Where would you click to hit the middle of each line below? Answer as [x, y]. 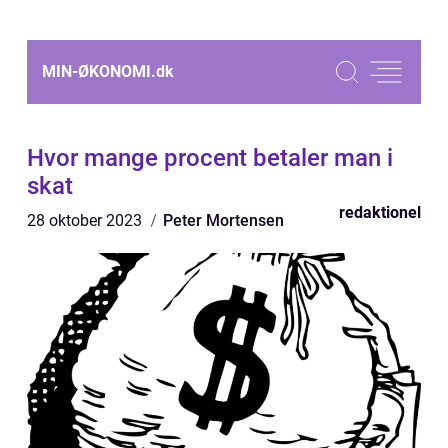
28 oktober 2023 [86, 220]
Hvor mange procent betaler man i [210, 158]
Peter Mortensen [223, 220]
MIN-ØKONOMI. [99, 71]
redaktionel [380, 212]
